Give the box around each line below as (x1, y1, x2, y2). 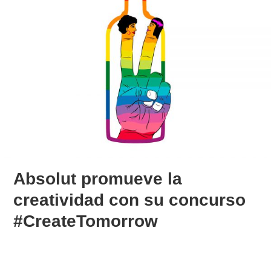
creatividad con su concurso (13, 190, 246, 209)
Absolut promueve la (13, 169, 183, 188)
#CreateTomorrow (13, 211, 158, 230)
